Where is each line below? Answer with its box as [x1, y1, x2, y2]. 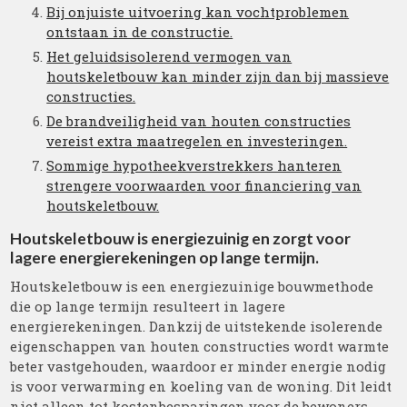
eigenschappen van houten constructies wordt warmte [10, 337, 390, 355]
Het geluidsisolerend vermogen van [46, 47, 293, 65]
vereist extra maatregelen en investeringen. [46, 132, 348, 150]
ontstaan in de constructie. [46, 23, 233, 41]
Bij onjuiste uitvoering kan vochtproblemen [46, 3, 350, 21]
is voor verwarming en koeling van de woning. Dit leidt [10, 377, 392, 395]
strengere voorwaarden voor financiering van [46, 176, 362, 194]
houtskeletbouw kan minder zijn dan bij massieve [46, 67, 390, 85]
